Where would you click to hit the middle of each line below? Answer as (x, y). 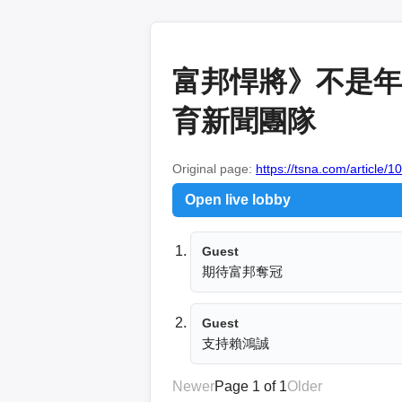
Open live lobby (238, 199)
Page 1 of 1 (251, 386)
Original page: (214, 168)
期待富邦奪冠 (242, 271)
